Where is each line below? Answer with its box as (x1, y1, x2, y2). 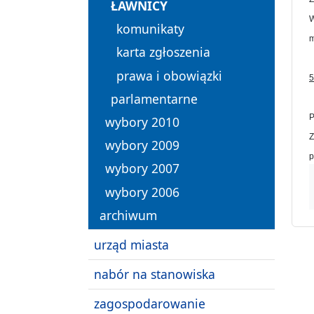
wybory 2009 (105, 137, 179, 154)
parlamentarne (111, 90, 198, 107)
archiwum (100, 206, 157, 224)
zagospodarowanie (94, 295, 205, 313)
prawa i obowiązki (116, 67, 222, 84)
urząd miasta (94, 235, 169, 253)
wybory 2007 (105, 160, 179, 177)
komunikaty (116, 20, 184, 38)
